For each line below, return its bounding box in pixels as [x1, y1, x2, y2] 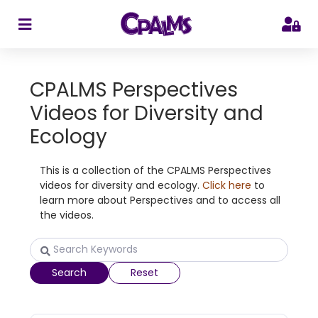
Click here [202, 178, 251, 193]
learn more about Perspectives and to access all [40, 193, 280, 208]
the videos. [40, 208, 97, 223]
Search [52, 265, 87, 280]
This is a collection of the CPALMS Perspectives [40, 163, 271, 178]
